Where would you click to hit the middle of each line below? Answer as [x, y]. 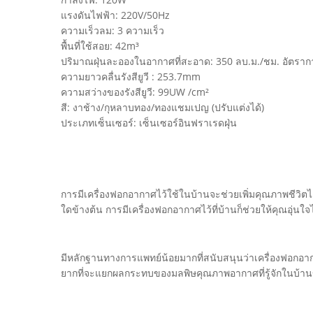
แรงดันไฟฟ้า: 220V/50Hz [115, 15]
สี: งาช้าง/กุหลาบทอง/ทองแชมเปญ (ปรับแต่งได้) [162, 107]
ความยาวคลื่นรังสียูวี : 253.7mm [131, 77]
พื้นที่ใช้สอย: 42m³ [100, 46]
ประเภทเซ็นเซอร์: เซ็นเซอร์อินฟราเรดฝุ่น [149, 123]
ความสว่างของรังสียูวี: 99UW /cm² [135, 92]
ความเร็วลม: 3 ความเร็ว [112, 30]
